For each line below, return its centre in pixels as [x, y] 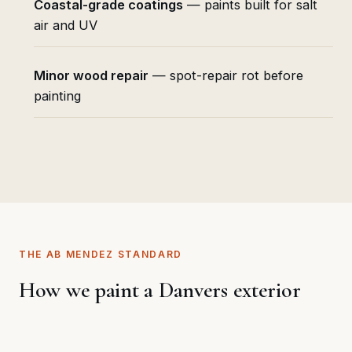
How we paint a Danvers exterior [160, 290]
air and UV [65, 25]
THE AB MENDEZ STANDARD [101, 254]
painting [57, 95]
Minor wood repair [91, 75]
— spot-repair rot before [225, 75]
